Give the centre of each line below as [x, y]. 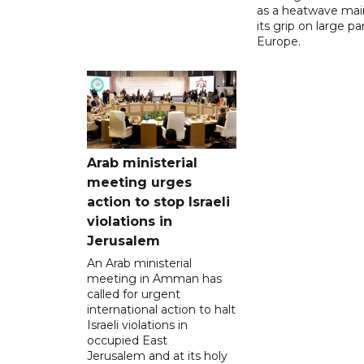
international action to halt [161, 309]
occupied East [127, 340]
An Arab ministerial [139, 263]
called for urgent [134, 294]
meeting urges [139, 182]
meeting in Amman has [154, 278]
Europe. [278, 41]
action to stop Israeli [158, 201]
